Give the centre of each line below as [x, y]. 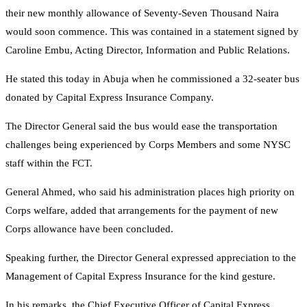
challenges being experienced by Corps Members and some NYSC [148, 145]
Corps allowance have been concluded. [89, 229]
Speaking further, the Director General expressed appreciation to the [151, 258]
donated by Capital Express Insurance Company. [110, 98]
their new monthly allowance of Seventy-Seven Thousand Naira [142, 13]
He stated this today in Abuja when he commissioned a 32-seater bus [152, 79]
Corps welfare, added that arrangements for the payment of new [142, 211]
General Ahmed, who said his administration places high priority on [150, 192]
